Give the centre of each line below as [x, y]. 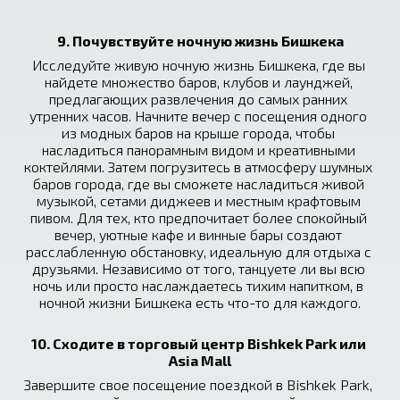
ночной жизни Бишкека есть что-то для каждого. [200, 302]
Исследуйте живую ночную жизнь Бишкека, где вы [198, 65]
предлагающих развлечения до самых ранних [198, 99]
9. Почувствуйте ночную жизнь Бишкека [200, 41]
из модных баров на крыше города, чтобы [198, 133]
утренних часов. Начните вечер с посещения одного [198, 116]
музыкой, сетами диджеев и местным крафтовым [198, 200]
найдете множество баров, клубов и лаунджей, [198, 82]
